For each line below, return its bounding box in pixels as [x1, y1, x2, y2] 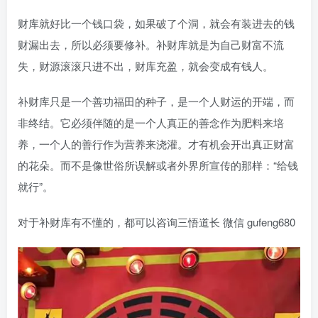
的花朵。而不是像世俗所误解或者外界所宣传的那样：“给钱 [18, 158, 298, 172]
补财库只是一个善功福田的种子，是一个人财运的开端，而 [18, 94, 295, 109]
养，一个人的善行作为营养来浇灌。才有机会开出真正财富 [18, 136, 295, 151]
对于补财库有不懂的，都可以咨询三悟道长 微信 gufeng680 [18, 214, 295, 229]
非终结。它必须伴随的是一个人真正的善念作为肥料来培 [18, 115, 284, 130]
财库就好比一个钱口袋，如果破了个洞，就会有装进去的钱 [18, 16, 295, 31]
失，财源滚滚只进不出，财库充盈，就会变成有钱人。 [18, 58, 273, 73]
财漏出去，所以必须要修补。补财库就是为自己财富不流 [18, 37, 284, 52]
